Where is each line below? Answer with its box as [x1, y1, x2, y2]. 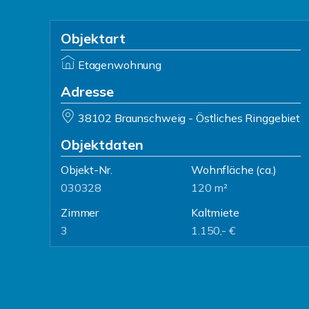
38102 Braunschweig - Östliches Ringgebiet [77, 111, 300, 125]
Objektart [61, 30, 126, 47]
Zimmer [61, 206, 99, 219]
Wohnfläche [191, 163, 254, 177]
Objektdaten [61, 136, 143, 153]
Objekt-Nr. [61, 163, 112, 177]
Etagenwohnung [77, 58, 161, 72]
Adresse [61, 83, 114, 100]
